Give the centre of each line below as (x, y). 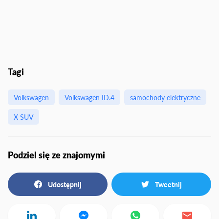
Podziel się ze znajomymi (56, 155)
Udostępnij (65, 184)
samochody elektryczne (165, 98)
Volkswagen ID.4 (89, 98)
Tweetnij (168, 184)
